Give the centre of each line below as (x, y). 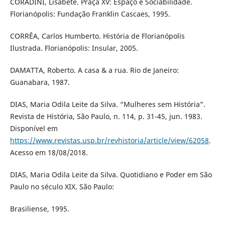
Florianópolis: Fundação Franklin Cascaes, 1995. (90, 14)
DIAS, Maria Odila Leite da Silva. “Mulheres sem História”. (107, 104)
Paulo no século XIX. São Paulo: (62, 186)
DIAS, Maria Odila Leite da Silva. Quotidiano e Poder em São (111, 174)
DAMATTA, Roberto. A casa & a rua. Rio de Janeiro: (94, 70)
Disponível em (34, 128)
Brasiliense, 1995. (39, 208)
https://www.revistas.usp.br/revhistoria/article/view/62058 (109, 140)
